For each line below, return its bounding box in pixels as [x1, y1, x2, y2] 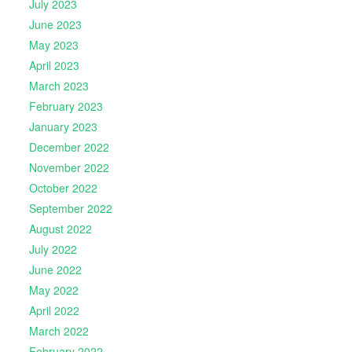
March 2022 [28, 323, 89, 339]
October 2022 [28, 180, 97, 196]
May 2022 [28, 282, 79, 299]
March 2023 [28, 78, 89, 94]
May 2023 [28, 37, 79, 53]
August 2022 [28, 221, 92, 237]
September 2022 [28, 200, 112, 217]
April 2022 [28, 302, 79, 319]
